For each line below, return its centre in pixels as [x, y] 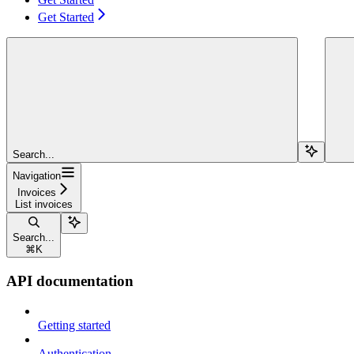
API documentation [70, 281]
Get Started [66, 17]
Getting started [74, 326]
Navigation [37, 175]
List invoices [44, 204]
